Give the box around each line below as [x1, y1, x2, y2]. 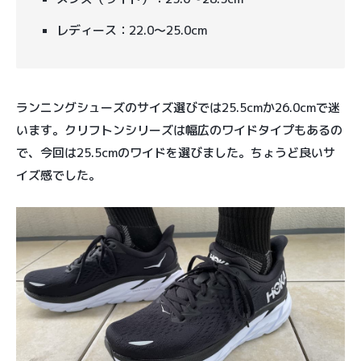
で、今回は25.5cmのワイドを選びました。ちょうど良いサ [16, 144, 335, 162]
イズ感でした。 [16, 167, 101, 185]
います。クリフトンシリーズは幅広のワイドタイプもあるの [16, 122, 342, 139]
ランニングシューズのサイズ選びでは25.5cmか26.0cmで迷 [16, 99, 340, 117]
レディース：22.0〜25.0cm [56, 22, 207, 39]
